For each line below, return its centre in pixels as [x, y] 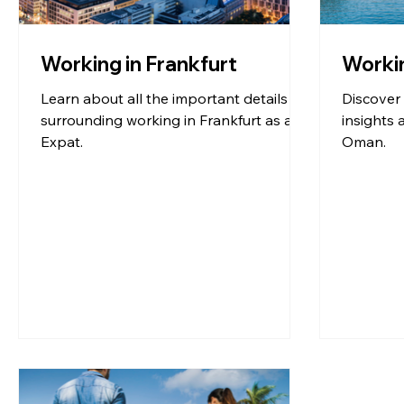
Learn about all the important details [164, 99]
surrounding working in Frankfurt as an [171, 120]
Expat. [62, 142]
